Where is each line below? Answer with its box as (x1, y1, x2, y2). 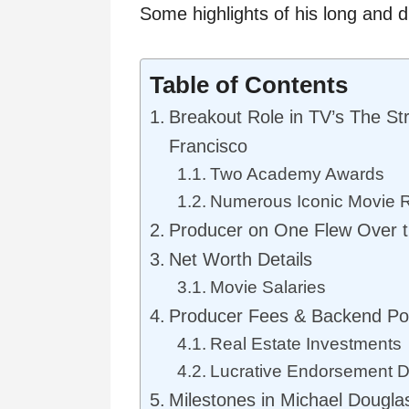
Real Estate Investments (209, 334, 402, 353)
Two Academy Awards (209, 164, 384, 184)
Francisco (169, 136, 247, 156)
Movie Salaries (209, 278, 326, 297)
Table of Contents (150, 71, 348, 100)
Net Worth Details (169, 249, 312, 269)
